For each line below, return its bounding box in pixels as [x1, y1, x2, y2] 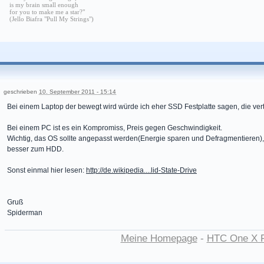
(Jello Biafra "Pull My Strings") [9, 15, 94, 23]
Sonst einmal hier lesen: [7, 166, 86, 175]
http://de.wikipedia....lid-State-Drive [86, 166, 197, 175]
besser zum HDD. [7, 145, 64, 154]
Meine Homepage [120, 233, 197, 245]
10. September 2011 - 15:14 [39, 88, 116, 95]
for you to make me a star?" [9, 8, 85, 16]
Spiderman [7, 209, 42, 217]
